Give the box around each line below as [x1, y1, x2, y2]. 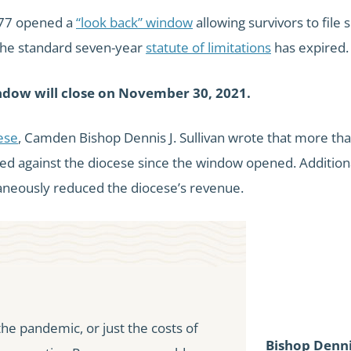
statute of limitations [146, 38, 271, 57]
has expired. [271, 38, 349, 57]
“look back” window [76, 13, 193, 32]
